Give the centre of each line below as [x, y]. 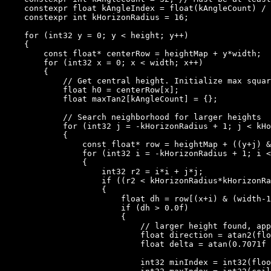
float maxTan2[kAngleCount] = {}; [111, 99]
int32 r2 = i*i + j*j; [104, 171]
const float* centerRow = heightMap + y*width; [133, 53]
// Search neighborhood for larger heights [133, 117]
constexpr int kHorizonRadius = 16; [97, 17]
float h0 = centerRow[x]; [92, 90]
